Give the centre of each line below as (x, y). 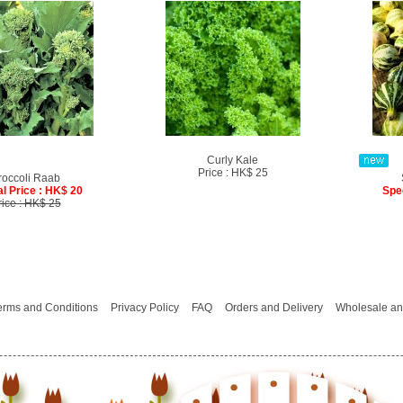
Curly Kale (233, 160)
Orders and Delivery (273, 308)
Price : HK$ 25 (233, 173)
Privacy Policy (144, 308)
